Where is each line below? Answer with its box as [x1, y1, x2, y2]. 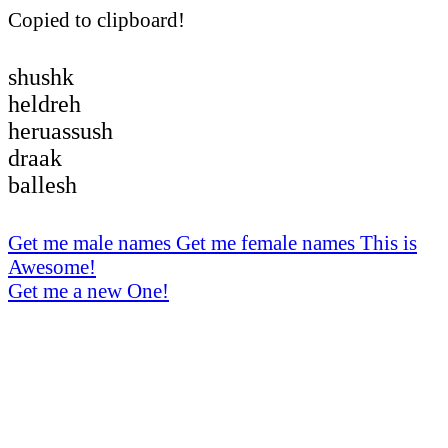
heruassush [8, 117, 113, 144]
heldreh [8, 90, 81, 117]
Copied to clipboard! [8, 7, 185, 31]
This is [360, 230, 417, 254]
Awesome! [8, 254, 96, 278]
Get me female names [176, 230, 360, 254]
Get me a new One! [8, 278, 169, 302]
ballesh [8, 171, 77, 198]
